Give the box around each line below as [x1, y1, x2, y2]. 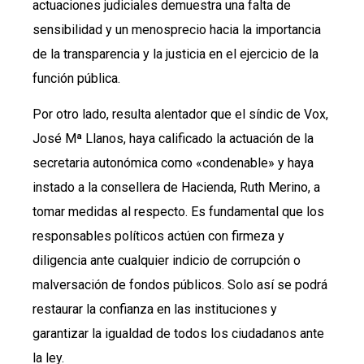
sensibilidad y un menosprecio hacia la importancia [32, 21, 321, 37]
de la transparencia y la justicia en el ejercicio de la [32, 45, 318, 62]
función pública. [32, 70, 120, 86]
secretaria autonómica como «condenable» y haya [32, 155, 314, 171]
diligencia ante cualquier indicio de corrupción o [32, 253, 301, 269]
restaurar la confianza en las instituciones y [32, 301, 277, 318]
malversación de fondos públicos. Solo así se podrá [32, 277, 327, 293]
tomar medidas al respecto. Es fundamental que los [32, 204, 324, 220]
